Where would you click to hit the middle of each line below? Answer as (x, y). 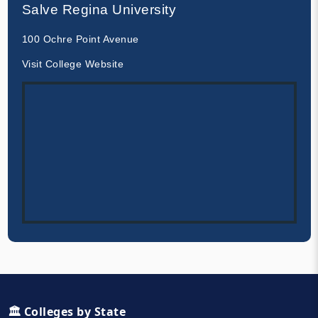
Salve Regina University (99, 9)
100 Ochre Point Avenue (80, 39)
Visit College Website (72, 64)
